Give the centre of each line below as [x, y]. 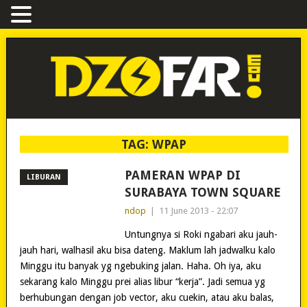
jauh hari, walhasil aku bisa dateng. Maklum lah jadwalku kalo [147, 250]
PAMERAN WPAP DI [182, 175]
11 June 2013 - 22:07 [198, 210]
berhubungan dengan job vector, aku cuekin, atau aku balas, [147, 297]
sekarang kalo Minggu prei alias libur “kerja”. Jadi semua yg [142, 281]
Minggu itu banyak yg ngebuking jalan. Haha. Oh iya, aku [140, 266]
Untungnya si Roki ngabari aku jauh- [201, 234]
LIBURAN [44, 177]
